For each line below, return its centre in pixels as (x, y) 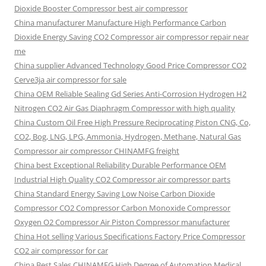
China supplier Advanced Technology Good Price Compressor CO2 (130, 65)
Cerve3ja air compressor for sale (70, 80)
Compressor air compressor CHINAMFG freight (97, 151)
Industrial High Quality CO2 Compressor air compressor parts (122, 179)
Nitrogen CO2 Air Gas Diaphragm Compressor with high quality (125, 108)
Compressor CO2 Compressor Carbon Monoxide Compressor (122, 208)
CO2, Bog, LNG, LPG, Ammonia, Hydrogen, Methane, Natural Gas (128, 137)
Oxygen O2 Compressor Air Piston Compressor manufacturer (122, 222)
